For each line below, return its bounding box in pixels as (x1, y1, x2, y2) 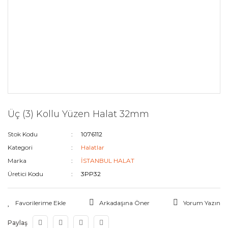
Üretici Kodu (8, 170, 43, 178)
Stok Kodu (8, 130, 38, 138)
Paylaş (8, 219, 27, 226)
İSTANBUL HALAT (81, 157, 135, 164)
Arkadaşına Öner (99, 199, 150, 207)
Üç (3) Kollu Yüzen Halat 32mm (8, 108, 149, 120)
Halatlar (81, 144, 105, 151)
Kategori (8, 144, 33, 151)
